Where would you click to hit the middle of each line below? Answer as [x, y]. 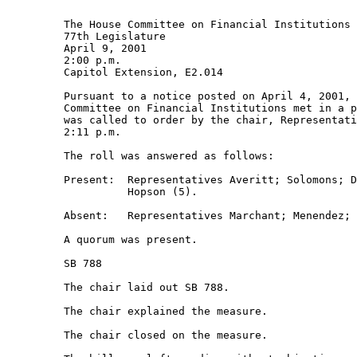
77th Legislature [89, 36]
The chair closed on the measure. [143, 335]
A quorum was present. [105, 239]
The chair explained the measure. [143, 311]
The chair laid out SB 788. [121, 287]
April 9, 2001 [80, 48]
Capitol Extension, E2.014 [118, 72]
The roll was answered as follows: [143, 156]
